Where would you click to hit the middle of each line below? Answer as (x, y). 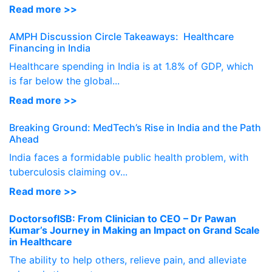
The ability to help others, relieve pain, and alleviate (128, 260)
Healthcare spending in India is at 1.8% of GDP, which (131, 66)
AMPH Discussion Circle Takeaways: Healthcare (121, 36)
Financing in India (50, 48)
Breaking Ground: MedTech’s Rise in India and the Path (135, 127)
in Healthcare (41, 242)
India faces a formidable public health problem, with (129, 157)
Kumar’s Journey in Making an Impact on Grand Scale (134, 230)
